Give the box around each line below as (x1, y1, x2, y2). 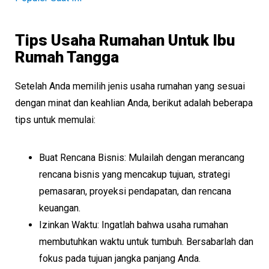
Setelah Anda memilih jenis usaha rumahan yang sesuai (15, 80, 245, 92)
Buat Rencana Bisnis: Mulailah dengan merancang (39, 152, 244, 163)
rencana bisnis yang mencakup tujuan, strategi (39, 169, 230, 180)
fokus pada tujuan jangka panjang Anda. (39, 253, 201, 264)
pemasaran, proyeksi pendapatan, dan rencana (39, 186, 231, 197)
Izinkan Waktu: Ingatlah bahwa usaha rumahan (39, 219, 228, 231)
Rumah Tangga (15, 48, 119, 66)
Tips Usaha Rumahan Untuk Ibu (15, 31, 235, 49)
